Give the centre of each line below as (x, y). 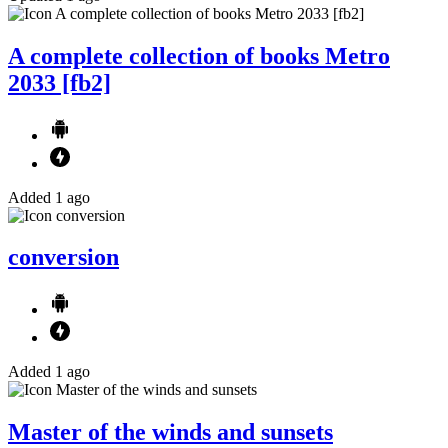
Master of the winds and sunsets (170, 432)
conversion (63, 257)
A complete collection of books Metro (199, 55)
